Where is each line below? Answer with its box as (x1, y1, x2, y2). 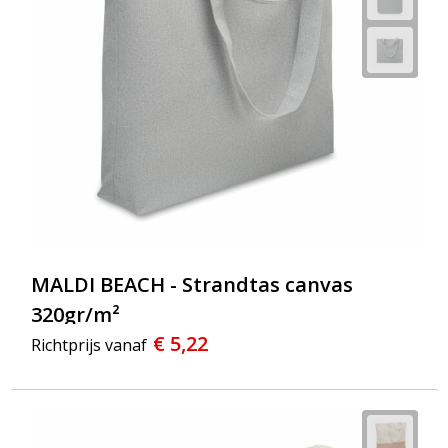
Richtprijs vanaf (30, 334, 147, 357)
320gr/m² (30, 301, 120, 329)
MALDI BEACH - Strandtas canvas (30, 271, 353, 299)
